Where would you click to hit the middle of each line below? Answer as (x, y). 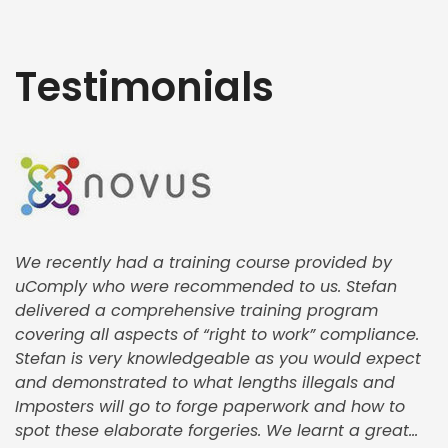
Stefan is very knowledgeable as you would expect (218, 358)
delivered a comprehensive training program (196, 310)
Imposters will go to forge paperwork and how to (210, 406)
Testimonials (144, 86)
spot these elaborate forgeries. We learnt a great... (216, 430)
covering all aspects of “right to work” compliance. (217, 334)
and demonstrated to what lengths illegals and (205, 382)
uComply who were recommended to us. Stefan (206, 286)
